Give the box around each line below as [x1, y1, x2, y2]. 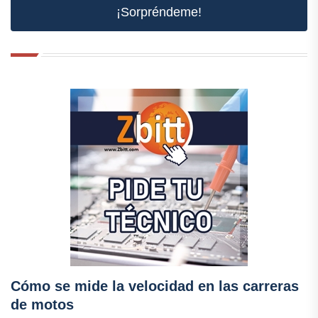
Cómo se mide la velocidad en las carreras [11, 278, 299, 295]
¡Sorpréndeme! [116, 5, 202, 20]
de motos [11, 297, 74, 313]
